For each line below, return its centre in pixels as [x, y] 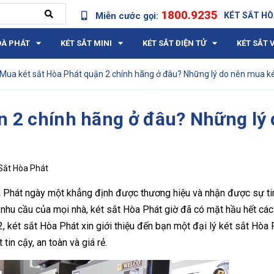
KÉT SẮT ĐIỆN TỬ [174, 43]
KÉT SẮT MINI [86, 43]
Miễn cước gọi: [127, 16]
